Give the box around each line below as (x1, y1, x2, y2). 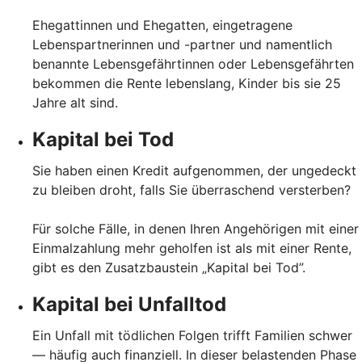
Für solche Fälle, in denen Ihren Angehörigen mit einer (32, 221, 359, 238)
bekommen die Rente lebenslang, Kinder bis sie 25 (32, 75, 341, 92)
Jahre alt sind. (32, 95, 118, 112)
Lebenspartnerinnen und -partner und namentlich (32, 36, 332, 53)
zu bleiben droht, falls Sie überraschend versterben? (32, 182, 351, 199)
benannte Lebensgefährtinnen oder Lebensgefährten (32, 56, 354, 73)
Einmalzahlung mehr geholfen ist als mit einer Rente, (32, 240, 351, 257)
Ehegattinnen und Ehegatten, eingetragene (32, 17, 293, 34)
